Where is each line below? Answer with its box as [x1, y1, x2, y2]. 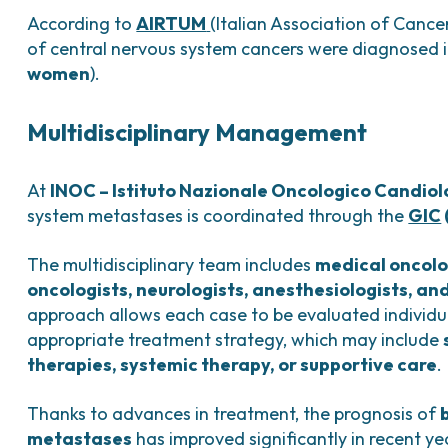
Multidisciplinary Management [27, 117, 368, 147]
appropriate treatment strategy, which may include [27, 328, 444, 351]
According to [27, 12, 137, 35]
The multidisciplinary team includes [27, 253, 316, 276]
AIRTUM [136, 12, 207, 35]
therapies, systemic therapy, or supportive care [27, 353, 438, 376]
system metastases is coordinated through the [27, 204, 409, 227]
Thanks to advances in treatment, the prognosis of [27, 402, 441, 425]
